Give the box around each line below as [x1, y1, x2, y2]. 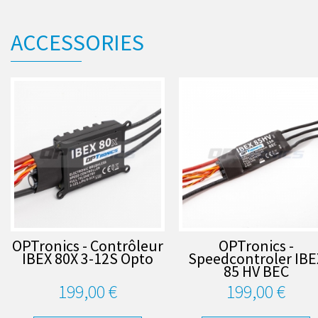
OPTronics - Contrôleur [12, 236, 163, 256]
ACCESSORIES [11, 28, 144, 57]
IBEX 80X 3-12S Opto [22, 248, 153, 269]
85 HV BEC [223, 261, 289, 282]
